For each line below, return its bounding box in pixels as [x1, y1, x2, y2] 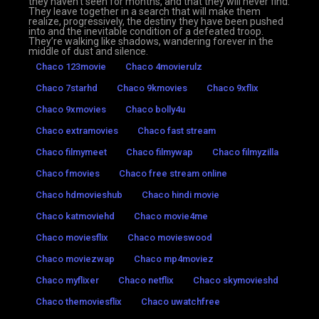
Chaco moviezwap [36, 253, 115, 264]
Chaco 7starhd [36, 82, 98, 93]
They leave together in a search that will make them [28, 5, 261, 17]
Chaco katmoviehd [36, 210, 115, 221]
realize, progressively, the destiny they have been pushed [28, 15, 283, 27]
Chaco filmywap [126, 146, 193, 157]
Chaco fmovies [36, 167, 100, 179]
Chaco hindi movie [142, 189, 219, 200]
